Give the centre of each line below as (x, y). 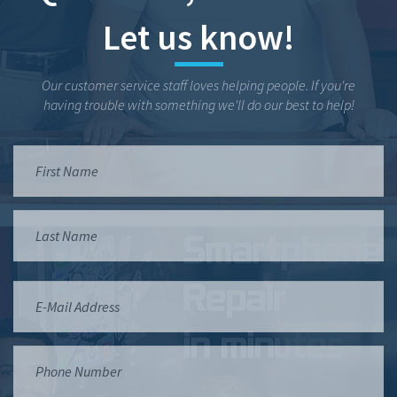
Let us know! (198, 37)
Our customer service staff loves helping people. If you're (198, 85)
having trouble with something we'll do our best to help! (198, 105)
